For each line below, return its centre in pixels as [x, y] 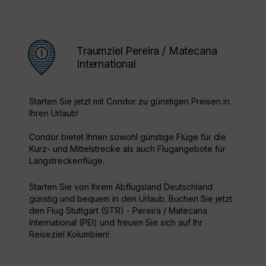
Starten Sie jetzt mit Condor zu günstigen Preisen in [129, 102]
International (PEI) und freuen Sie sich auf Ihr [116, 223]
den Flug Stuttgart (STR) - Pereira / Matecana [118, 211]
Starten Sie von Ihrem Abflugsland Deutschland [121, 187]
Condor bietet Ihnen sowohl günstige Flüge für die [128, 137]
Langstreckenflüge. [67, 161]
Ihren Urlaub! [54, 113]
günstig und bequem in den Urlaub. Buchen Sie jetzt [131, 199]
